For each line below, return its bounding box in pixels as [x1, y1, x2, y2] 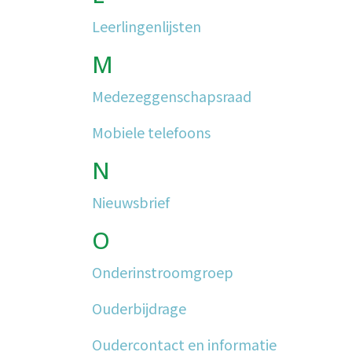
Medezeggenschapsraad [92, 86, 251, 106]
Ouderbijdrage [92, 298, 186, 318]
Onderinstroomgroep [92, 262, 233, 282]
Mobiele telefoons [92, 122, 211, 142]
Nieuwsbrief [92, 192, 170, 212]
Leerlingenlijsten [92, 16, 201, 36]
